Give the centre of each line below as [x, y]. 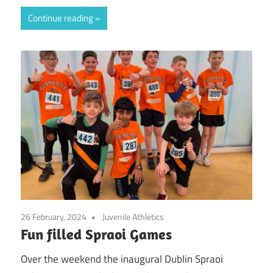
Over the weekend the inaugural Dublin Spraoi [122, 259]
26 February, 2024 [54, 217]
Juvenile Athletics [133, 217]
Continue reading [61, 18]
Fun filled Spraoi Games [96, 234]
